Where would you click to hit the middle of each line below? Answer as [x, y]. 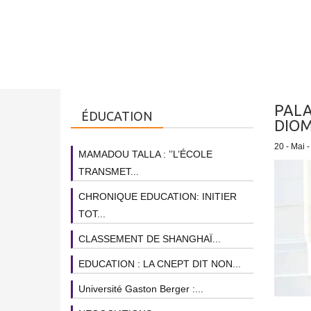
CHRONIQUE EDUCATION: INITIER [158, 196]
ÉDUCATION [117, 116]
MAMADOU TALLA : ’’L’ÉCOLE [145, 154]
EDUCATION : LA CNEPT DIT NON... [160, 264]
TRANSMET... [109, 171]
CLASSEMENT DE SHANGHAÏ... [150, 239]
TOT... [92, 214]
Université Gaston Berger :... [141, 289]
